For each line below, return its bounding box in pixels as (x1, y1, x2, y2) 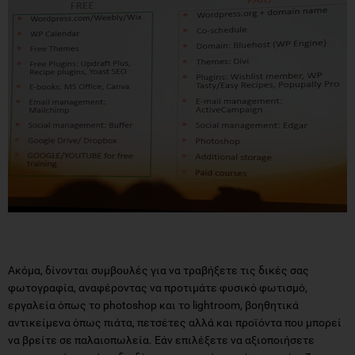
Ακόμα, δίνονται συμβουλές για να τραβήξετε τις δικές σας (8, 263, 309, 277)
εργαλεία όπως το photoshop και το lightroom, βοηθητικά (8, 298, 299, 311)
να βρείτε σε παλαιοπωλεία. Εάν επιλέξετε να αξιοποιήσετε (8, 333, 315, 346)
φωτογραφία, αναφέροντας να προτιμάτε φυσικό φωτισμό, (8, 281, 307, 294)
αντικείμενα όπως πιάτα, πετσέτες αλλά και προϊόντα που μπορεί (8, 315, 342, 329)
